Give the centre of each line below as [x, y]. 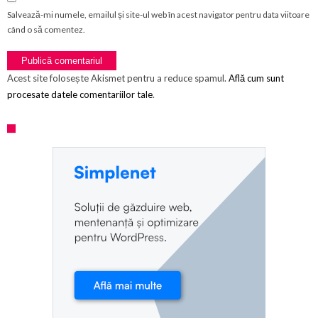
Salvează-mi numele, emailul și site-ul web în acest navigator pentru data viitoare [158, 14]
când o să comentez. [46, 29]
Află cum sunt [256, 78]
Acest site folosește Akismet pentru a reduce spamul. [118, 78]
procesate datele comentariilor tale [80, 94]
